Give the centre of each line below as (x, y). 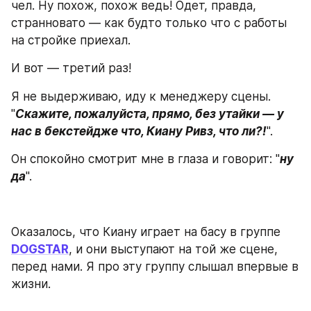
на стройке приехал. (71, 40)
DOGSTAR (40, 249)
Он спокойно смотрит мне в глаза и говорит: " (145, 159)
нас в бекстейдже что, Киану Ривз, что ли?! (139, 131)
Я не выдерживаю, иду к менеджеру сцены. (141, 96)
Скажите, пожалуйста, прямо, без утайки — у (150, 114)
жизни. (33, 284)
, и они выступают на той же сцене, (173, 249)
